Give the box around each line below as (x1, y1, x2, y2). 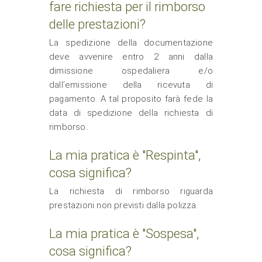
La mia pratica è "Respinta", (49, 148, 201, 163)
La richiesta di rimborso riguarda (49, 186, 213, 196)
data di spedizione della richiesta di (49, 108, 213, 118)
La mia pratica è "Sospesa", (49, 226, 199, 241)
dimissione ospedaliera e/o (49, 65, 213, 76)
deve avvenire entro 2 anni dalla (49, 51, 213, 62)
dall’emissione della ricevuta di (49, 80, 213, 90)
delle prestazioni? (49, 17, 146, 32)
